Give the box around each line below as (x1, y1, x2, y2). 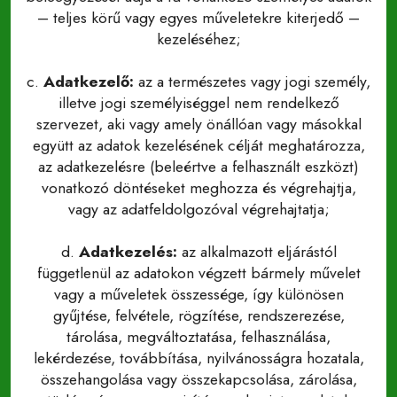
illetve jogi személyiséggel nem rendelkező (58, 91, 339, 114)
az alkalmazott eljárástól (176, 240, 337, 263)
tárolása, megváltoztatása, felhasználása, (66, 325, 331, 348)
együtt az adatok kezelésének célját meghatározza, (32, 134, 365, 157)
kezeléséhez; (156, 27, 241, 51)
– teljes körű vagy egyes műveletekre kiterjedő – (37, 6, 360, 29)
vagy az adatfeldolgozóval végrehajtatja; (67, 198, 330, 221)
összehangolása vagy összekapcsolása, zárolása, (40, 368, 357, 391)
